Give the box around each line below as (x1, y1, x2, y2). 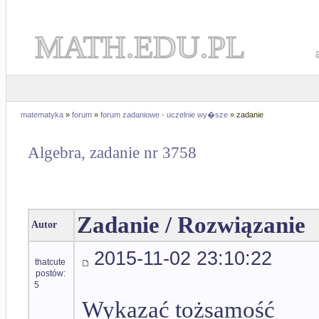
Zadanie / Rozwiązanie (77, 212, 305, 239)
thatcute (35, 257, 66, 267)
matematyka (21, 110, 63, 119)
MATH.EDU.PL (35, 29, 245, 65)
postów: (36, 268, 66, 278)
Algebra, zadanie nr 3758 (28, 144, 197, 162)
